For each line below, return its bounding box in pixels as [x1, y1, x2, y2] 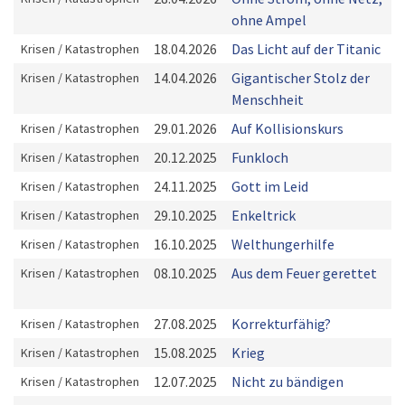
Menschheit [231, 90, 304, 108]
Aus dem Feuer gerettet [231, 264, 377, 282]
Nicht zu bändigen [231, 372, 344, 391]
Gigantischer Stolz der [231, 69, 370, 87]
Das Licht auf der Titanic [231, 40, 381, 58]
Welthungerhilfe [231, 235, 334, 253]
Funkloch [231, 148, 288, 166]
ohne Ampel [231, 11, 306, 29]
